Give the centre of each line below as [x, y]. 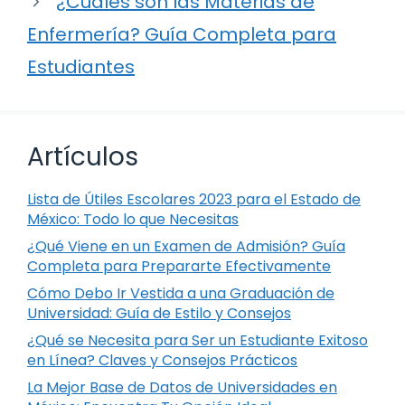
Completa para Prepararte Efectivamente [179, 267]
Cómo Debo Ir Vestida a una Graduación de [181, 294]
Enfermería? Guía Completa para [182, 35]
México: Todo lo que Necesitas [133, 220]
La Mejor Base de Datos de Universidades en [182, 388]
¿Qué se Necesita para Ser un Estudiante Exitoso [198, 341]
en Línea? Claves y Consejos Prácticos [162, 361]
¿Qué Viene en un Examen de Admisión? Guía [186, 247]
